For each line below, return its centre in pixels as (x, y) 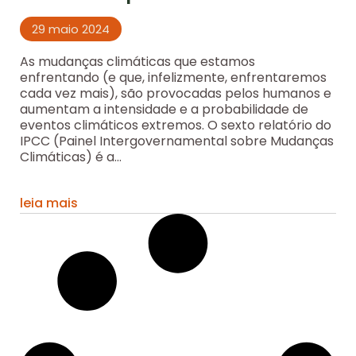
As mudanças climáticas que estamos (137, 62)
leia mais (49, 203)
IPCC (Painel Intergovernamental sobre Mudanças (177, 141)
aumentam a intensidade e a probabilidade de (164, 110)
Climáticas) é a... (71, 157)
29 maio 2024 (71, 29)
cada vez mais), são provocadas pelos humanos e (176, 94)
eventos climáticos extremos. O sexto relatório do (176, 126)
